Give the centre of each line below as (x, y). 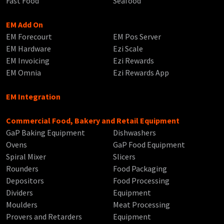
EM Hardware (28, 49)
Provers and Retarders (44, 217)
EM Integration (33, 97)
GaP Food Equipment (149, 145)
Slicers (124, 157)
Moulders (22, 205)
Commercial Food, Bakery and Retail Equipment (93, 121)
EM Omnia (23, 73)
